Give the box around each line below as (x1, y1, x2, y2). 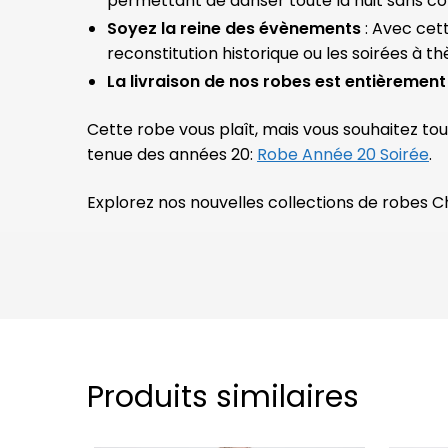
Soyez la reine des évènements (107, 17, 362, 41)
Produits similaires (87, 376, 360, 419)
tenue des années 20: (87, 143, 258, 167)
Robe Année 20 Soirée (257, 143, 430, 167)
